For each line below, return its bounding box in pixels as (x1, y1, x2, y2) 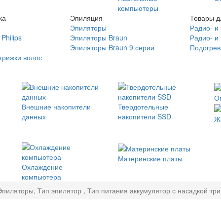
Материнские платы (118, 153, 183, 163)
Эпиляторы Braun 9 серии (70, 42, 154, 52)
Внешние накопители (22, 102, 91, 111)
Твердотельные (118, 102, 168, 111)
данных (22, 111, 46, 121)
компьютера (22, 172, 61, 182)
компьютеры (118, 3, 158, 13)
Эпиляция (70, 13, 103, 23)
